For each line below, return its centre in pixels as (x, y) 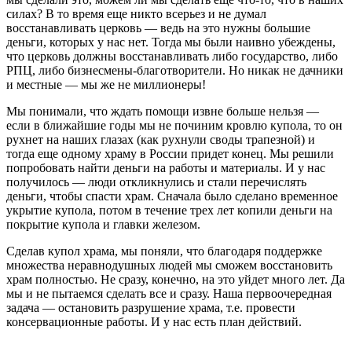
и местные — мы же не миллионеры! (109, 84)
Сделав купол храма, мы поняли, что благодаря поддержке (164, 251)
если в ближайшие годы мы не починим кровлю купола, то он (174, 125)
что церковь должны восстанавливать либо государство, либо (172, 56)
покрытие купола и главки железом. (103, 224)
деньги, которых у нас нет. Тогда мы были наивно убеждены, (171, 42)
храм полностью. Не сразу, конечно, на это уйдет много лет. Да (176, 279)
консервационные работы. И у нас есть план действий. (154, 321)
